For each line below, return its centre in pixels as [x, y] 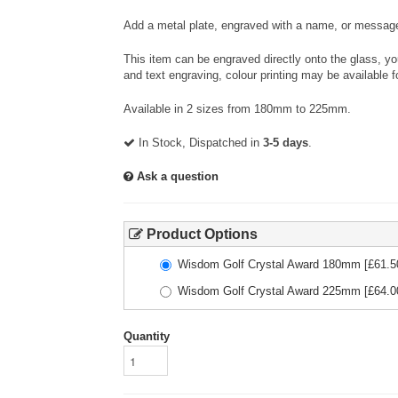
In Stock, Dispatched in [199, 143]
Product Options [200, 234]
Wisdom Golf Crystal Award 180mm [269, 264]
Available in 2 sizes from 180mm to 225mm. [237, 109]
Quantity [147, 336]
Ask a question [176, 176]
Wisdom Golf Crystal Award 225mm [269, 291]
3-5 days [286, 143]
